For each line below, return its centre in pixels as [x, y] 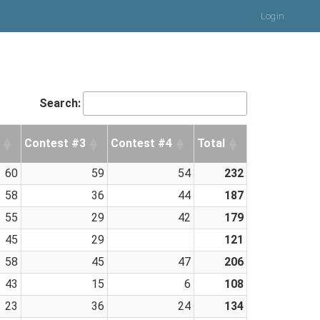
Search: [60, 103]
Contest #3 [55, 143]
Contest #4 [141, 143]
